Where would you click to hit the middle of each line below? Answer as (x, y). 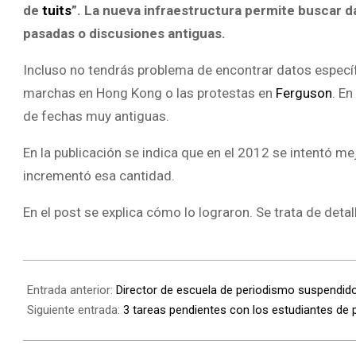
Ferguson (304, 93)
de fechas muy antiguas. (96, 116)
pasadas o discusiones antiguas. (124, 33)
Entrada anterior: (72, 290)
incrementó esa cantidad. (99, 176)
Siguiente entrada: (75, 310)
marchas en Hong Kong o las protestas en (149, 93)
